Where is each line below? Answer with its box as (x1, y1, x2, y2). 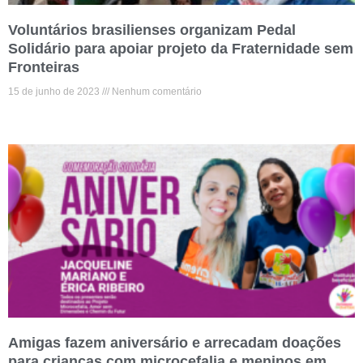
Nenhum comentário (109, 86, 202, 98)
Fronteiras (8, 59, 79, 76)
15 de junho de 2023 (8, 86, 102, 98)
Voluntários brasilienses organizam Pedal (8, 22, 296, 39)
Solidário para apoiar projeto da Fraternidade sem (8, 41, 353, 58)
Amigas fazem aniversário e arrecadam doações (8, 335, 341, 352)
